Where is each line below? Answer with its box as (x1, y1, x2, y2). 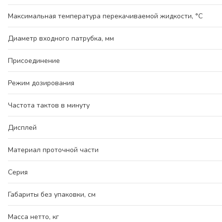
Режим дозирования (8, 78, 74, 88)
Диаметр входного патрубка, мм (8, 34, 114, 43)
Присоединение (8, 56, 60, 65)
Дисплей (8, 123, 37, 132)
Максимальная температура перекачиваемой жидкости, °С (8, 11, 203, 21)
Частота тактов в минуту (8, 101, 90, 110)
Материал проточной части (8, 145, 99, 155)
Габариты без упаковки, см (8, 190, 96, 199)
